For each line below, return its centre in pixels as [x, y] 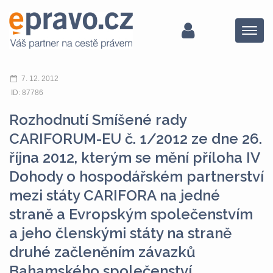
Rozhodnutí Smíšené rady [98, 120]
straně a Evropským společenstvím [131, 214]
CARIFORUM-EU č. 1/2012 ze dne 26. [136, 139]
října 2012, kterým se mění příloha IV [134, 158]
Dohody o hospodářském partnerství [136, 176]
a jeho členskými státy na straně [120, 233]
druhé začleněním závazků [102, 252]
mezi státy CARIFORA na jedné [115, 195]
